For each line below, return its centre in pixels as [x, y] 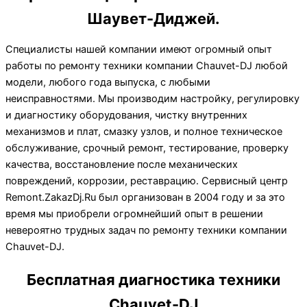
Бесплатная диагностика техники [153, 280]
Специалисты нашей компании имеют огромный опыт [139, 49]
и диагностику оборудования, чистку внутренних [126, 115]
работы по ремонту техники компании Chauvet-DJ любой [147, 65]
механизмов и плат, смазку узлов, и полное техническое [144, 131]
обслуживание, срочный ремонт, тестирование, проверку [147, 148]
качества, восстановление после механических [122, 164]
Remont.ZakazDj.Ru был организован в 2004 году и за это [145, 197]
